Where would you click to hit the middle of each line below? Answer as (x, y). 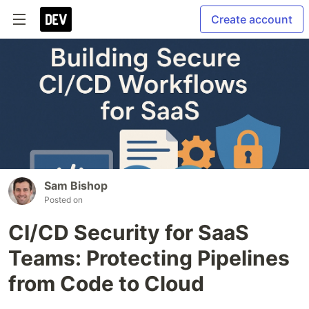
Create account (252, 19)
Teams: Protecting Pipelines (149, 258)
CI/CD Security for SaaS (129, 232)
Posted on (63, 199)
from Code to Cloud (106, 283)
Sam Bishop (76, 185)
